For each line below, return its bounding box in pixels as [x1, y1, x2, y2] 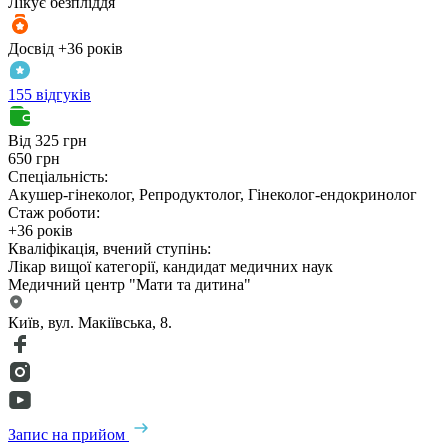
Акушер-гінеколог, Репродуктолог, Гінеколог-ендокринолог [8, 185, 417, 203]
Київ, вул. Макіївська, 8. [8, 313, 172, 331]
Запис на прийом [8, 425, 129, 443]
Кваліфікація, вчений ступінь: [8, 239, 211, 257]
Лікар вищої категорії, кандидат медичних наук [8, 257, 333, 275]
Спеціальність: [8, 167, 108, 185]
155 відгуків [8, 85, 91, 103]
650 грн [8, 149, 60, 167]
